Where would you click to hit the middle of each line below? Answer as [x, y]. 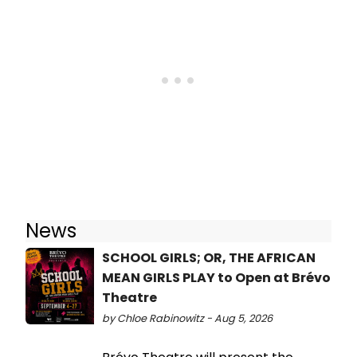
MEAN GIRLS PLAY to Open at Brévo [216, 277]
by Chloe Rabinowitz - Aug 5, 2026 [187, 318]
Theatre [129, 297]
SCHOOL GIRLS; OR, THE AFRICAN [209, 257]
